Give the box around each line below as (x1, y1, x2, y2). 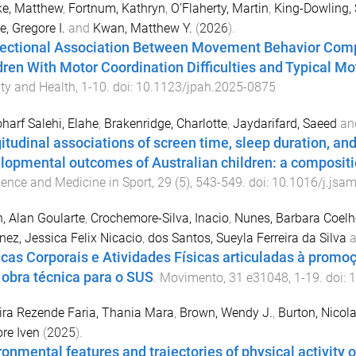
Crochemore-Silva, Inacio (90, 210, 229, 226)
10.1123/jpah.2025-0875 (135, 79, 276, 95)
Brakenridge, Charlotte (103, 115, 227, 131)
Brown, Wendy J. (179, 305, 273, 321)
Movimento (159, 269, 223, 285)
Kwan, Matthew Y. (92, 20, 192, 36)
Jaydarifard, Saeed (232, 115, 337, 131)
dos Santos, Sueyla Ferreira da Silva (147, 230, 346, 246)
